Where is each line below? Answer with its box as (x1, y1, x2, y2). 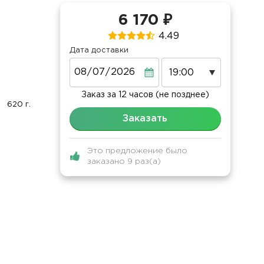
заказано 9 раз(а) (87, 158, 161, 166)
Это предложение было (87, 147, 187, 155)
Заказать (123, 114, 168, 124)
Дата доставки (69, 47, 128, 54)
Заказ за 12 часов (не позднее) (81, 91, 209, 99)
